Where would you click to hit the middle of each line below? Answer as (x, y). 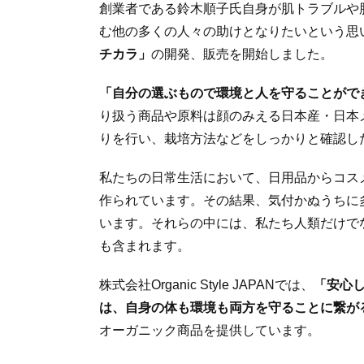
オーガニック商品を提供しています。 (210, 330)
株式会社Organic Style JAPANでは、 (206, 284)
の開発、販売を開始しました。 (242, 54)
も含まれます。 (145, 245)
